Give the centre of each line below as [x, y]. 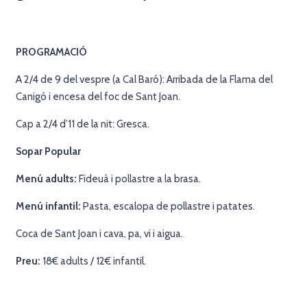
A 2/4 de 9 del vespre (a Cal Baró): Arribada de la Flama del [144, 79]
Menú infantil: [48, 206]
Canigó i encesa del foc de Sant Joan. [98, 96]
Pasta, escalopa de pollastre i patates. [168, 206]
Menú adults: [46, 179]
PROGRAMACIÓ [51, 52]
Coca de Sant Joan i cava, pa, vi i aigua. [99, 233]
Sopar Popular [48, 151]
